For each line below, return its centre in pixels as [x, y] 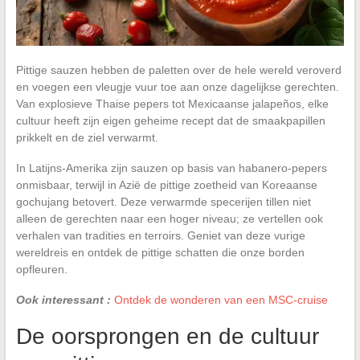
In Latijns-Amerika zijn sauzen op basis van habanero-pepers [171, 168]
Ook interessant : [63, 299]
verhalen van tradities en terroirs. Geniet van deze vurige [160, 235]
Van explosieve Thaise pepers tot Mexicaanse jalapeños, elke [172, 103]
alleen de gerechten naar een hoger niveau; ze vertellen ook [169, 218]
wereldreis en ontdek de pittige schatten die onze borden [160, 252]
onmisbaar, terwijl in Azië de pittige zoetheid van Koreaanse [166, 184]
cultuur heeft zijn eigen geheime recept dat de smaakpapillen [170, 120]
